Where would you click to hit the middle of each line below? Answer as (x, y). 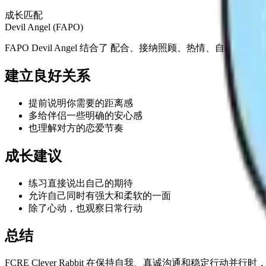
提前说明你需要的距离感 (81, 103)
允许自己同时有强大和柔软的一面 (100, 195)
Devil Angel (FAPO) (44, 27)
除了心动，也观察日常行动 (85, 208)
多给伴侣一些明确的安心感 (85, 115)
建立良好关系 (47, 76)
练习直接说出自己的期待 (81, 183)
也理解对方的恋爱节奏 (76, 128)
